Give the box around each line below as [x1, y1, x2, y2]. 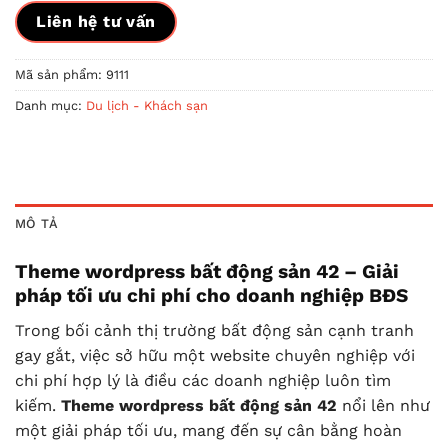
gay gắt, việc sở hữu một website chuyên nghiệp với [15, 345, 415, 365]
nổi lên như [337, 395, 430, 415]
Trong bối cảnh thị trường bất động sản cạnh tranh [15, 320, 414, 340]
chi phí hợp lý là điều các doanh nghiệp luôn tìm [15, 370, 391, 390]
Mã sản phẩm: [15, 67, 106, 83]
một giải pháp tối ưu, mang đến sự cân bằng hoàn [15, 420, 402, 440]
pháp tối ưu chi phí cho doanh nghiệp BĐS [15, 284, 408, 308]
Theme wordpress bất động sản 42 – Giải [15, 260, 399, 284]
